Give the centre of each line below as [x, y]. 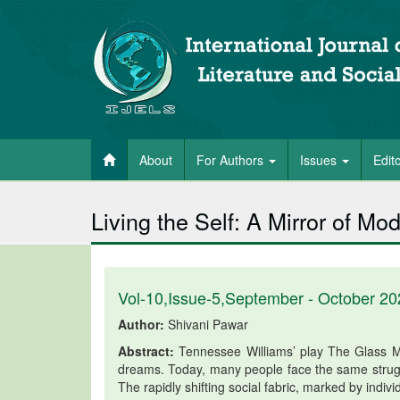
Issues [320, 160]
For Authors [232, 160]
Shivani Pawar [206, 324]
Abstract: [146, 351]
